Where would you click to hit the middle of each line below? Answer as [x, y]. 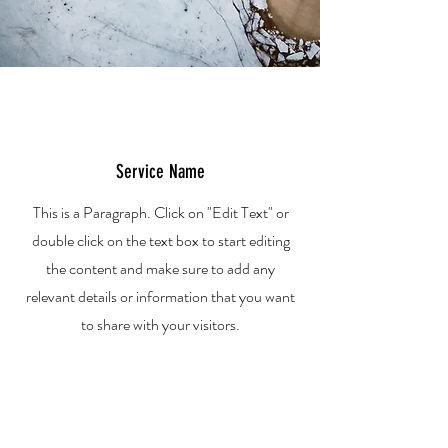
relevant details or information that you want [160, 296]
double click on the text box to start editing [160, 240]
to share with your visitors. [160, 324]
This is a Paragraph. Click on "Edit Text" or [160, 212]
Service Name [160, 171]
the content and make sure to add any [160, 268]
